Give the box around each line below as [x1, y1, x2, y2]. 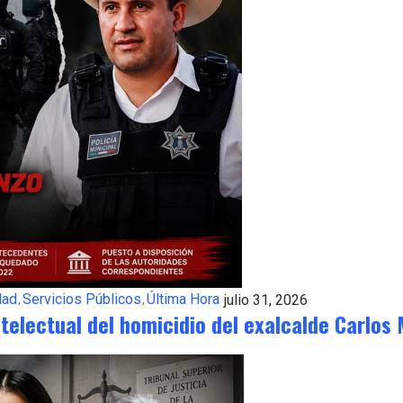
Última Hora [147, 290, 219, 308]
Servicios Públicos [22, 290, 141, 308]
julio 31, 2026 [224, 291, 308, 309]
